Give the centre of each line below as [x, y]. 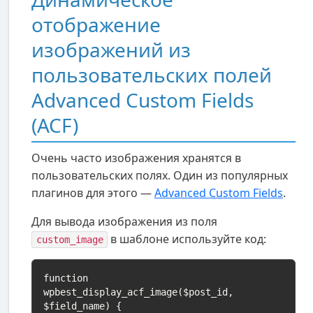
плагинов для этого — [93, 192]
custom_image [70, 239]
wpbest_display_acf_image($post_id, [141, 292]
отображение [96, 24]
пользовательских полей [152, 74]
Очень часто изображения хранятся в [136, 158]
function [68, 278]
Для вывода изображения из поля [124, 221]
